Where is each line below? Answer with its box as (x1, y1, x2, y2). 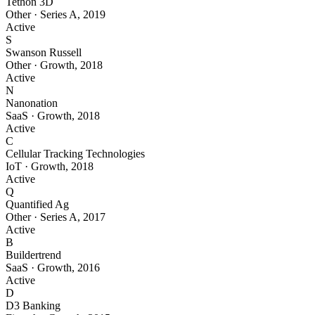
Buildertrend (6, 249, 61, 262)
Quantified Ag (6, 198, 69, 211)
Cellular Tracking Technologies (6, 148, 145, 160)
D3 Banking (6, 300, 60, 312)
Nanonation (6, 97, 58, 110)
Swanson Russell (6, 46, 82, 59)
